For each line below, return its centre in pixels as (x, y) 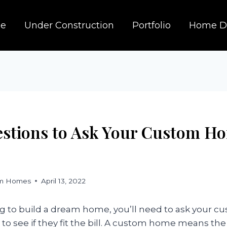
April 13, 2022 (64, 181)
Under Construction (69, 25)
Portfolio (152, 25)
